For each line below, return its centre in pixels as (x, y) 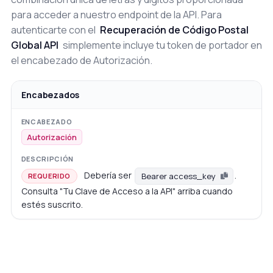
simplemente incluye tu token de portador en (161, 45)
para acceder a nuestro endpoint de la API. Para (116, 15)
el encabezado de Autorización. (81, 61)
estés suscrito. (52, 205)
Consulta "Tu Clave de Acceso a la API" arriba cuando (127, 191)
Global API (34, 45)
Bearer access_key (178, 176)
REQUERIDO (49, 175)
